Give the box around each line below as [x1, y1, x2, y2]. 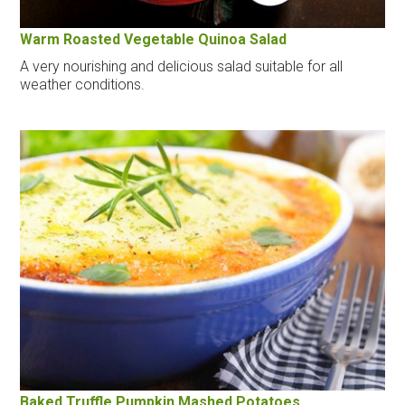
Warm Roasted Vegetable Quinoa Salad [20, 30, 287, 48]
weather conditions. [20, 75, 146, 93]
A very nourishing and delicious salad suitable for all [20, 57, 344, 75]
